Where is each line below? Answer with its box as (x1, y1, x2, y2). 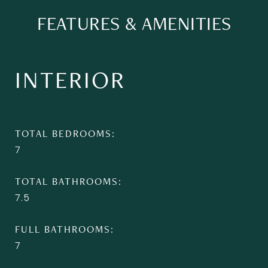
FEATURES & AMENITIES (36, 10, 232, 36)
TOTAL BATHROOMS (15, 175, 118, 188)
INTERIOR (15, 63, 126, 95)
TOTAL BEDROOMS (15, 127, 112, 140)
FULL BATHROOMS (15, 223, 111, 236)
